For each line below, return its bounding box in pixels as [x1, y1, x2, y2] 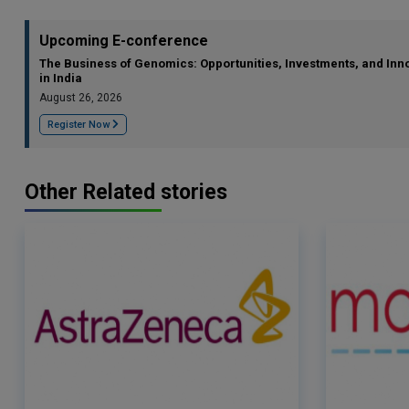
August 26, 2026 [39, 91, 122, 104]
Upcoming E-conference [39, 32, 208, 49]
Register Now [47, 119, 112, 131]
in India [39, 71, 82, 85]
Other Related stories [25, 180, 227, 204]
